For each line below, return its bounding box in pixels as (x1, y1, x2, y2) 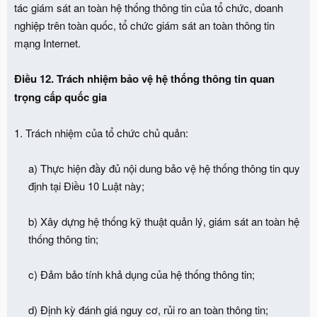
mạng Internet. (14, 35, 81, 50)
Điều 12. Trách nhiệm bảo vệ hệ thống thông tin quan (14, 70, 275, 86)
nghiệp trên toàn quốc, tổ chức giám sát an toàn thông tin (14, 17, 275, 33)
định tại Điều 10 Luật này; (28, 178, 144, 193)
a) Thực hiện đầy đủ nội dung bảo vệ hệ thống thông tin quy (28, 160, 300, 175)
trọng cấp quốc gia (14, 88, 107, 105)
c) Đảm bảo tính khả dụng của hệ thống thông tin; (28, 266, 255, 282)
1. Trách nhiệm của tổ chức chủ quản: (14, 125, 188, 140)
